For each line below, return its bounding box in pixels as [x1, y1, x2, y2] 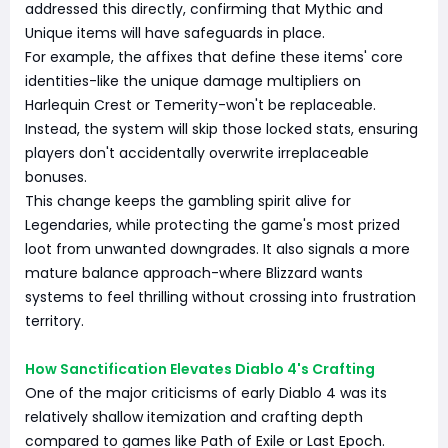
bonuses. [25, 167, 87, 187]
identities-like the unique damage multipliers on [25, 71, 361, 91]
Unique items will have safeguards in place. [25, 23, 325, 43]
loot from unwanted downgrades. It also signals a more [25, 239, 410, 259]
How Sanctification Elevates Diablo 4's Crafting [25, 359, 375, 379]
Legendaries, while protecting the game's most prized [25, 215, 400, 235]
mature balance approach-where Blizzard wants [25, 263, 363, 283]
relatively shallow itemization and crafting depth [25, 407, 363, 427]
